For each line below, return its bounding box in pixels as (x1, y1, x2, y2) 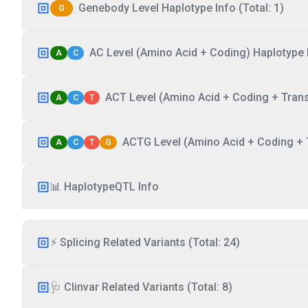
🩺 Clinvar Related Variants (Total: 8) (50, 280, 232, 294)
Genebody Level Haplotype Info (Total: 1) (78, 1, 284, 14)
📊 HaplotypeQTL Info (50, 180, 159, 193)
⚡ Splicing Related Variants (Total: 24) (50, 236, 240, 249)
